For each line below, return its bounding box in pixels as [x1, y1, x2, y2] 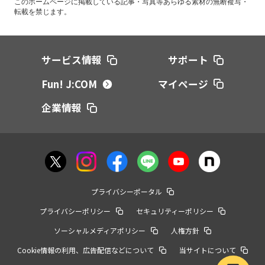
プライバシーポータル [91, 186, 162, 197]
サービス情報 [41, 53, 102, 67]
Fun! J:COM [41, 76, 98, 91]
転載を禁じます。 [14, 8, 71, 17]
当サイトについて [179, 245, 236, 256]
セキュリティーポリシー [135, 206, 214, 216]
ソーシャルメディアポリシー [54, 225, 146, 236]
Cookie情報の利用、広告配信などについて [17, 245, 154, 256]
